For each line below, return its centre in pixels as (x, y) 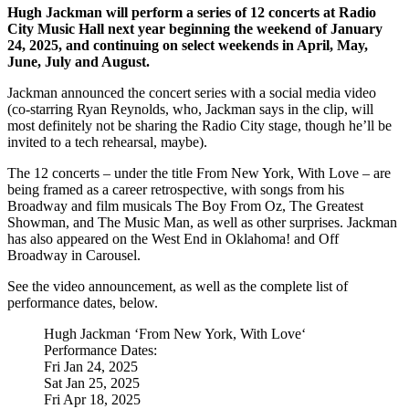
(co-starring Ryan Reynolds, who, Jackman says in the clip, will (190, 109)
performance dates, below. (83, 303)
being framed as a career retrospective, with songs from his (176, 189)
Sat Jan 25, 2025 (92, 383)
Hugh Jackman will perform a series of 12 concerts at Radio (192, 12)
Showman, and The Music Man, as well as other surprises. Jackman (202, 222)
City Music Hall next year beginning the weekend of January (195, 29)
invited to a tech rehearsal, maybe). (107, 142)
